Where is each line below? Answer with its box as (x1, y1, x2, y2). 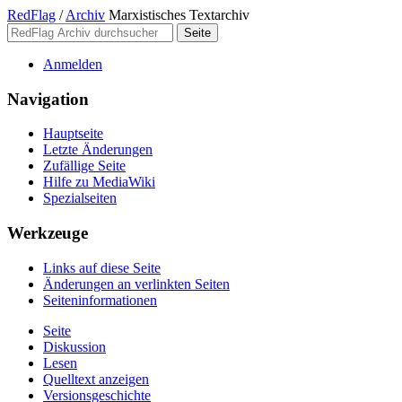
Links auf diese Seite (43, 259, 161, 275)
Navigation (7, 89, 89, 109)
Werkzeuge (7, 223, 88, 243)
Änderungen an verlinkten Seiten (43, 275, 230, 292)
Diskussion (43, 338, 106, 354)
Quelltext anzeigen (43, 371, 149, 387)
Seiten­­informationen (43, 292, 157, 308)
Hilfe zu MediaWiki (43, 174, 155, 190)
